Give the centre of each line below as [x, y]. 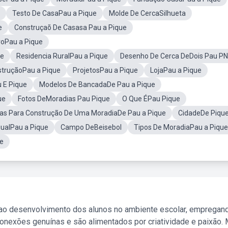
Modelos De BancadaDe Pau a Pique [97, 84]
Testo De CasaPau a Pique [54, 13]
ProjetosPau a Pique [105, 70]
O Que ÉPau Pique [151, 99]
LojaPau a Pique [176, 70]
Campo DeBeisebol [91, 127]
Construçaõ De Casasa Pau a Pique [70, 27]
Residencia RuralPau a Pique [62, 56]
